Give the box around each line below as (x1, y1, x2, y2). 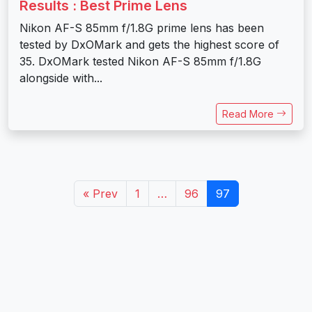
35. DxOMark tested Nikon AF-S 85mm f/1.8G (19, 54, 261, 68)
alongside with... (19, 70, 102, 85)
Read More (222, 107, 276, 120)
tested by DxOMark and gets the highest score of (19, 37, 279, 52)
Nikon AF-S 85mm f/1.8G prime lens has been (19, 20, 264, 35)
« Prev (82, 186, 118, 201)
